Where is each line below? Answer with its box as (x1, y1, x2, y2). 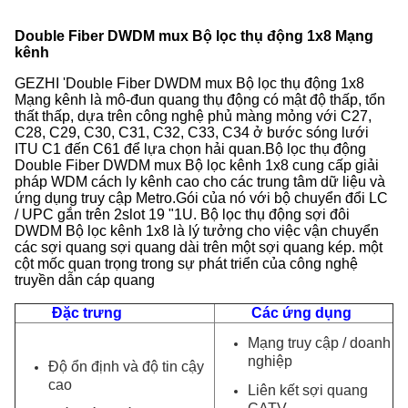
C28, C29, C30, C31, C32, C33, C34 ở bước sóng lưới (15, 125, 369, 140)
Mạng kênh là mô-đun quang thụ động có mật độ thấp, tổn (15, 92, 385, 107)
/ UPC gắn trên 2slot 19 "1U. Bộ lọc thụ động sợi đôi (15, 207, 350, 222)
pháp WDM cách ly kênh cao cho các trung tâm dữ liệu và (15, 174, 385, 189)
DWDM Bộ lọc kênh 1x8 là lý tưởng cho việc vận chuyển (15, 223, 379, 239)
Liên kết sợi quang (248, 382, 368, 398)
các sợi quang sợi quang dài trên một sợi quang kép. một (15, 240, 382, 255)
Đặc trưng (52, 305, 122, 321)
